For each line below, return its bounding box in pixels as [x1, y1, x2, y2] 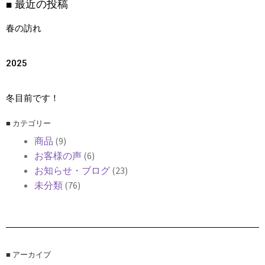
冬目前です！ [6, 92, 59, 104]
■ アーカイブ [6, 250, 51, 260]
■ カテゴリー [6, 118, 51, 128]
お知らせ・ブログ [34, 164, 110, 176]
